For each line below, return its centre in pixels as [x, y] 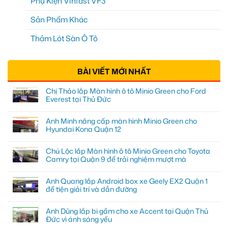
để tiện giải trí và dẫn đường [91, 189]
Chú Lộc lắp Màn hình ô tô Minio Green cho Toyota [128, 151]
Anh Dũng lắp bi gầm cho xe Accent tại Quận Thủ [127, 211]
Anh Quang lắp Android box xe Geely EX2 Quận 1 [127, 181]
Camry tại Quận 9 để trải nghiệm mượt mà [116, 159]
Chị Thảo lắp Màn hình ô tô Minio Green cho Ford [126, 91]
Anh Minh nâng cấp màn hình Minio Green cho [121, 121]
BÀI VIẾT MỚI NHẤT [114, 72]
